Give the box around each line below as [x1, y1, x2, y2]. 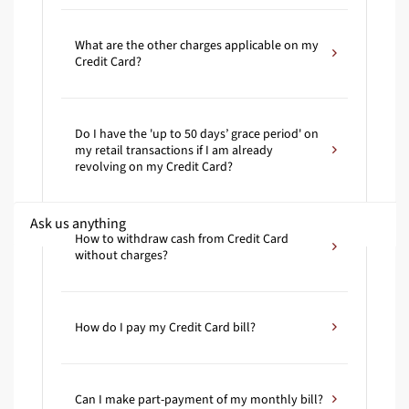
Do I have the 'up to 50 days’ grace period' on [75, 125, 319, 144]
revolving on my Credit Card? [75, 158, 233, 177]
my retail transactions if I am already [75, 142, 273, 161]
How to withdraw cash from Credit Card [75, 230, 288, 249]
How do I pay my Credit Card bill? [75, 319, 256, 338]
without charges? [75, 246, 168, 266]
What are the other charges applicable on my [75, 37, 319, 56]
